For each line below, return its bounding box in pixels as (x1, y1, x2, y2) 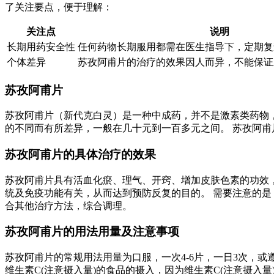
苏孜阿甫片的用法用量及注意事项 (5, 225, 179, 239)
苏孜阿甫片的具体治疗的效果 (5, 148, 156, 161)
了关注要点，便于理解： (5, 1, 113, 12)
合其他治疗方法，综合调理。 (5, 200, 132, 211)
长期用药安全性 (7, 41, 75, 52)
